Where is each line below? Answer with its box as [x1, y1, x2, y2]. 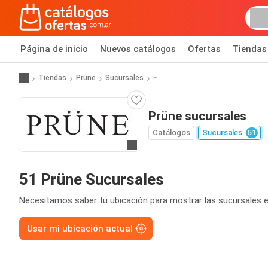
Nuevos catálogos [100, 44, 176, 54]
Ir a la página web [131, 140, 200, 151]
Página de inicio [20, 44, 88, 54]
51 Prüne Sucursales [19, 170, 164, 188]
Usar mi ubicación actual [27, 223, 133, 234]
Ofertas [188, 44, 221, 54]
